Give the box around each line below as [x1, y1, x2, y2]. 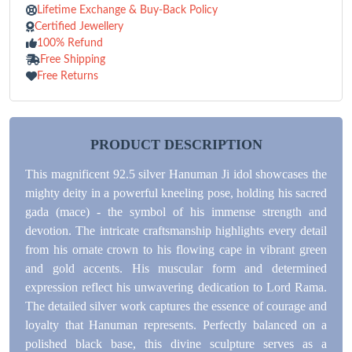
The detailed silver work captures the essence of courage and [25, 299, 327, 313]
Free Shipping [40, 53, 105, 65]
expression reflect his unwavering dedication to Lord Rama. [25, 280, 327, 294]
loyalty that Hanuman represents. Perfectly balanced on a [25, 317, 327, 332]
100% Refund [37, 37, 103, 49]
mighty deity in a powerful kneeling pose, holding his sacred [25, 185, 327, 200]
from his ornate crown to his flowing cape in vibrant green [25, 242, 327, 256]
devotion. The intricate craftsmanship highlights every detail [25, 223, 327, 237]
